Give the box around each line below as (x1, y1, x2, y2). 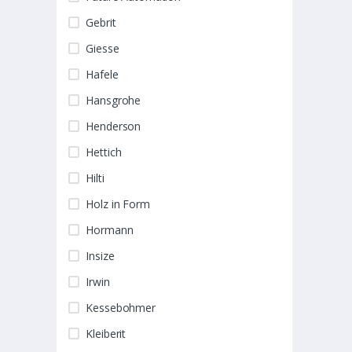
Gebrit (86, 15, 116, 31)
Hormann (86, 222, 134, 238)
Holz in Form (86, 196, 150, 212)
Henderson (86, 119, 141, 134)
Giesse (86, 41, 119, 57)
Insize (86, 248, 115, 264)
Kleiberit (86, 326, 126, 342)
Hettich (86, 145, 122, 160)
